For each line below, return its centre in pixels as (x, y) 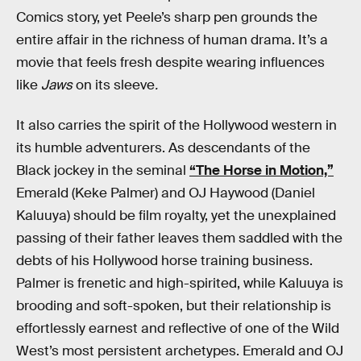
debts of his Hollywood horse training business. (164, 260)
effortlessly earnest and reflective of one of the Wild (178, 328)
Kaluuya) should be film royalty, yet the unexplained (176, 215)
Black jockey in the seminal (103, 170)
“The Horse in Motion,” (261, 170)
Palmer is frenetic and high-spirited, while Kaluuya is (180, 283)
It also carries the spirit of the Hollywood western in (176, 125)
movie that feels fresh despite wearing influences (170, 63)
